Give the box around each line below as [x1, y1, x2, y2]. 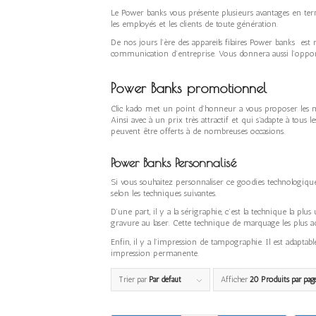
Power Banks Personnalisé [111, 154, 237, 170]
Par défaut [149, 274, 181, 284]
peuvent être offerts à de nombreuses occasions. [111, 126, 285, 136]
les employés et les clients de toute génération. [111, 18, 278, 29]
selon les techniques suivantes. [111, 188, 217, 199]
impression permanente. [111, 248, 199, 258]
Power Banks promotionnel [111, 79, 267, 96]
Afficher [221, 274, 250, 284]
